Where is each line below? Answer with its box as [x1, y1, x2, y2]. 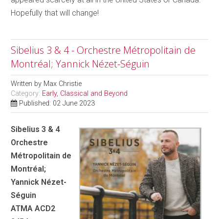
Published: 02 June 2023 [19, 99, 95, 108]
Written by [11, 79, 44, 88]
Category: [11, 89, 43, 98]
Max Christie [44, 79, 82, 88]
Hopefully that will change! [11, 8, 99, 18]
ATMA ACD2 [11, 203, 56, 213]
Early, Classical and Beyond [42, 89, 128, 98]
